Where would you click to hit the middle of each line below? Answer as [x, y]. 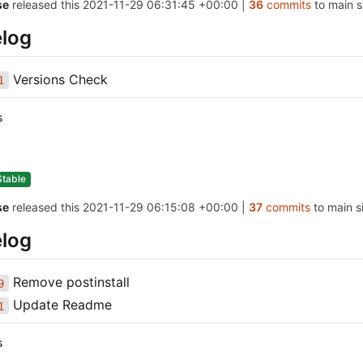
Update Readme [60, 305]
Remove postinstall [69, 282]
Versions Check [58, 80]
